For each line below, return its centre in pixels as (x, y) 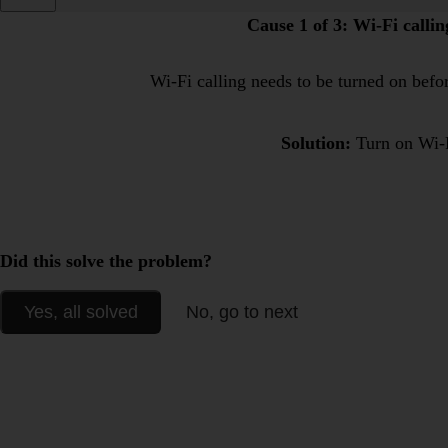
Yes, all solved (80, 312)
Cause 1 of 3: (297, 25)
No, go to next (241, 312)
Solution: (318, 143)
